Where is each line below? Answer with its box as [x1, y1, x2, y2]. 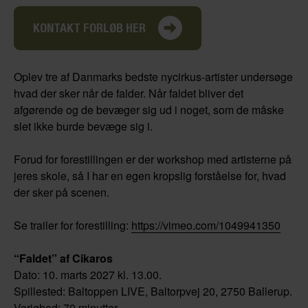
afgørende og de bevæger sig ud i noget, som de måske [14, 101, 284, 118]
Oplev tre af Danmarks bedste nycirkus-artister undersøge [14, 68, 293, 85]
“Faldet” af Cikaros [14, 250, 113, 266]
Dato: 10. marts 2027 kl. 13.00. [14, 266, 162, 283]
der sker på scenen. [14, 184, 109, 200]
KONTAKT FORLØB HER [33, 20, 146, 35]
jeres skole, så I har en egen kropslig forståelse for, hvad [14, 167, 286, 184]
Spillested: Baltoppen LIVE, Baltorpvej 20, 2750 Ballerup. [14, 283, 292, 299]
